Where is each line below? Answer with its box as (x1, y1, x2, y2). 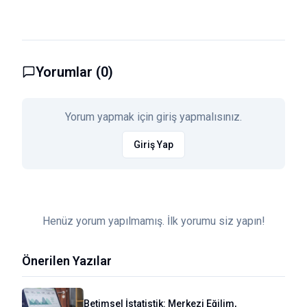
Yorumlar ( (36, 63, 101, 80)
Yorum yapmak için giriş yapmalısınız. (65, 110, 242, 123)
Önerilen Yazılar (22, 253, 112, 268)
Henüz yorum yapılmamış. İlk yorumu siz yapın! (42, 214, 265, 228)
